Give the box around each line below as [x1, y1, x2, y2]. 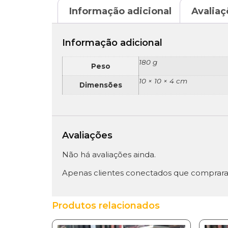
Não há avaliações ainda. [62, 150, 156, 160]
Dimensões [79, 81, 122, 90]
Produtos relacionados [52, 199, 160, 211]
